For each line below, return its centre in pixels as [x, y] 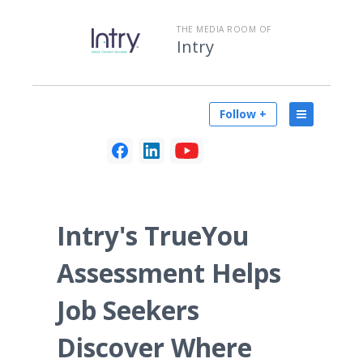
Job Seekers [128, 310]
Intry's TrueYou [153, 235]
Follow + [243, 114]
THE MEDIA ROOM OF [224, 29]
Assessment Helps [169, 273]
